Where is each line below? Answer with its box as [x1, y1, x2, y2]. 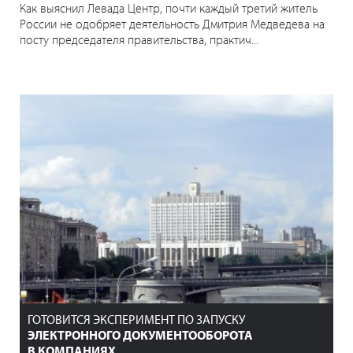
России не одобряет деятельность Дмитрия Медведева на [20, 16, 325, 32]
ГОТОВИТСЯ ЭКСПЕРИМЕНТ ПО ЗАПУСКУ [28, 311, 245, 328]
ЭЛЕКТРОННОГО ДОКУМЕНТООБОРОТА [28, 327, 253, 344]
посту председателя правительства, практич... [20, 32, 258, 48]
